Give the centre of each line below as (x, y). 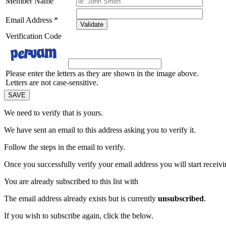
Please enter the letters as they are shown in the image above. (102, 74)
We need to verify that (40, 113)
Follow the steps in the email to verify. (65, 147)
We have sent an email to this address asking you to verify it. (100, 130)
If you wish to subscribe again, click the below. (79, 216)
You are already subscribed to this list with (71, 182)
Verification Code (34, 36)
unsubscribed (181, 199)
